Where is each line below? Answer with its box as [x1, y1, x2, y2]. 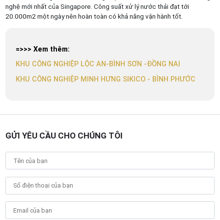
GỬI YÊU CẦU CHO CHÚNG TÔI [5, 131, 123, 141]
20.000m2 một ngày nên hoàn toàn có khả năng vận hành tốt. [5, 12, 183, 20]
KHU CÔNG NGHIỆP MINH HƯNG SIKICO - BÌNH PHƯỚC [16, 75, 196, 83]
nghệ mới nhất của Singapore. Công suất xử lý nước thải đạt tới [5, 2, 189, 10]
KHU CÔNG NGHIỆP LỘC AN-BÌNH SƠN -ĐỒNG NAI [16, 60, 181, 69]
